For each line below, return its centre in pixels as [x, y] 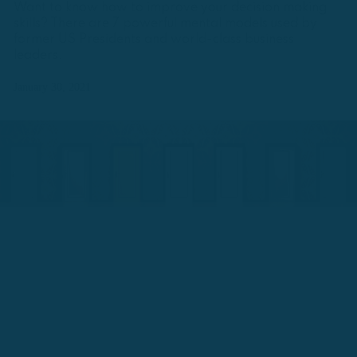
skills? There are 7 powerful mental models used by [165, 24]
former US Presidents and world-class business [154, 39]
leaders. [38, 55]
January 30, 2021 [52, 87]
